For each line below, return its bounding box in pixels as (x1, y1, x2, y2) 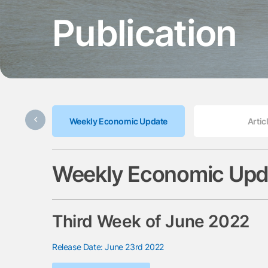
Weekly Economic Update (69, 115, 168, 126)
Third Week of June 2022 (52, 211, 249, 232)
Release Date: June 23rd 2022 (52, 241, 164, 252)
